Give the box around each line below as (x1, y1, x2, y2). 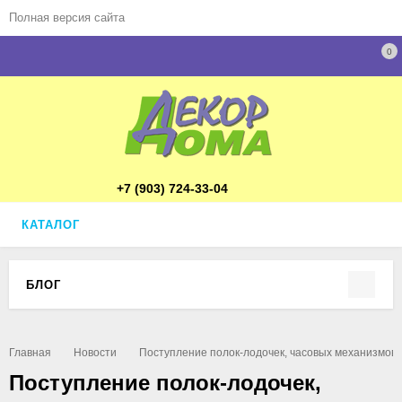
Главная (9, 346, 51, 359)
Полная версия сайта (9, 11, 125, 24)
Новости (74, 346, 117, 359)
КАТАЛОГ (22, 218, 80, 232)
